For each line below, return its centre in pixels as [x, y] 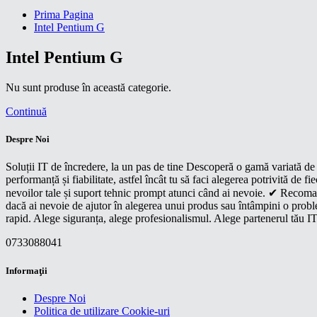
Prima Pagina [64, 15]
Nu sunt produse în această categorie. [88, 88]
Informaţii [27, 270]
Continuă [26, 112]
